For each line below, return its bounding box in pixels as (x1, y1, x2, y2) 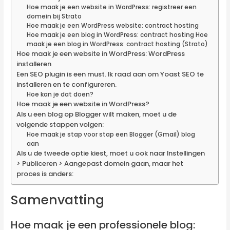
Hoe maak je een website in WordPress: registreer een (26, 3, 197, 12)
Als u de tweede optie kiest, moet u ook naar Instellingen (16, 148, 205, 159)
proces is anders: (16, 169, 74, 179)
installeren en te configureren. (16, 80, 117, 90)
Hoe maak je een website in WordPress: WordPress (16, 49, 185, 59)
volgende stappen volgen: (16, 120, 104, 130)
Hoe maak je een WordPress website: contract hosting (26, 22, 199, 30)
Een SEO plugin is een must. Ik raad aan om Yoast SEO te (16, 69, 204, 80)
